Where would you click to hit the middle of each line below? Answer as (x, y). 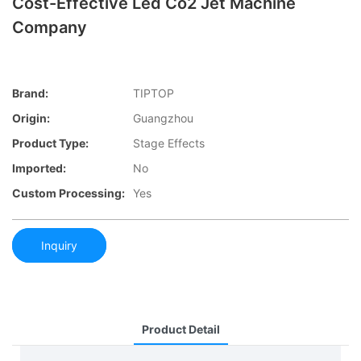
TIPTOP (154, 93)
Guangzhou (163, 118)
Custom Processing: (68, 193)
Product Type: (50, 143)
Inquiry (59, 245)
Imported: (39, 168)
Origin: (31, 118)
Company (50, 27)
